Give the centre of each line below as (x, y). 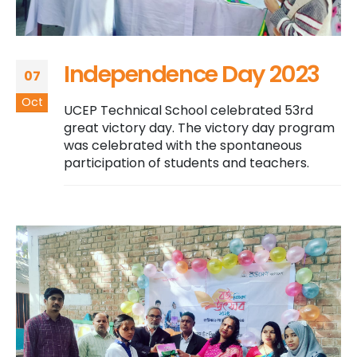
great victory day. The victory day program (199, 128)
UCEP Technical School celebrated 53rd (188, 111)
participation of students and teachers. (186, 163)
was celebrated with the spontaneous (183, 146)
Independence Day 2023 (192, 75)
